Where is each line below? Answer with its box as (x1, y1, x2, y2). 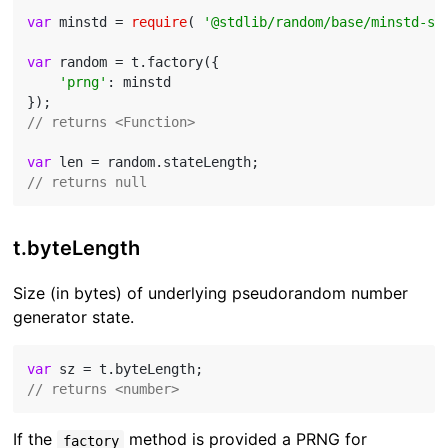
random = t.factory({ (51, 54, 220, 71)
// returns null (27, 174, 148, 191)
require (131, 14, 188, 31)
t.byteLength (13, 236, 141, 261)
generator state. (13, 307, 135, 328)
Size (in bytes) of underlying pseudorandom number (13, 283, 409, 304)
